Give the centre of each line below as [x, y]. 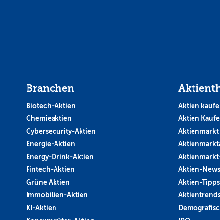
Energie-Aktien [51, 144]
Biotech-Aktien [51, 106]
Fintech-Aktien [50, 169]
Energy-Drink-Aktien [60, 157]
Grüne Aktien [48, 182]
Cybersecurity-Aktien [61, 131]
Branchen [50, 89]
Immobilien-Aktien [57, 195]
